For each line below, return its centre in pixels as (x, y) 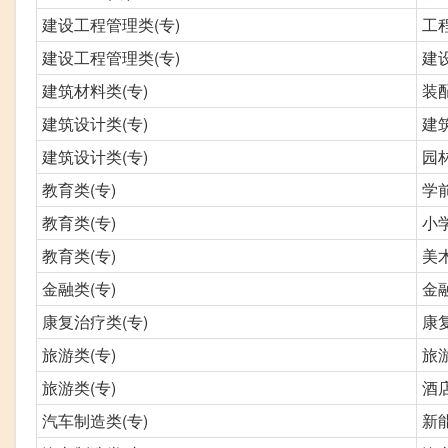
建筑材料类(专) (95, 90)
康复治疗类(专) (95, 321)
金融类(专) (79, 288)
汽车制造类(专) (95, 420)
